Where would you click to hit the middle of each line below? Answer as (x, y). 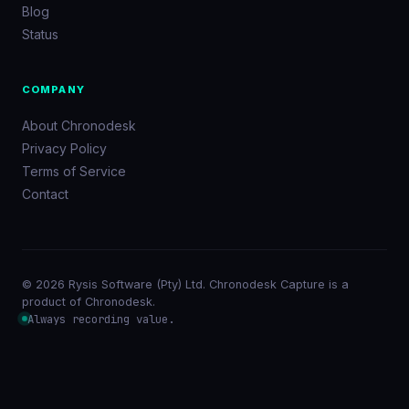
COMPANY (53, 90)
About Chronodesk (79, 125)
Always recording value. (101, 319)
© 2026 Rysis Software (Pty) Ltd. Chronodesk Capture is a (185, 284)
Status (40, 35)
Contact (45, 194)
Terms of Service (74, 171)
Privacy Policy (64, 148)
